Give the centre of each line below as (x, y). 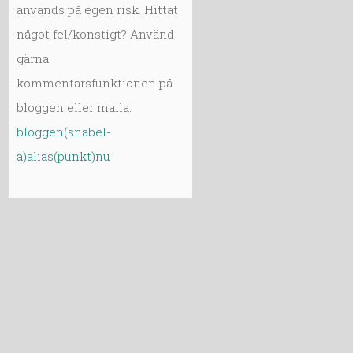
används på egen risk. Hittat (98, 9)
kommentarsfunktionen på (95, 83)
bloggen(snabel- (64, 132)
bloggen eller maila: (74, 107)
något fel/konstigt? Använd (96, 34)
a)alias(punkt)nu (64, 156)
